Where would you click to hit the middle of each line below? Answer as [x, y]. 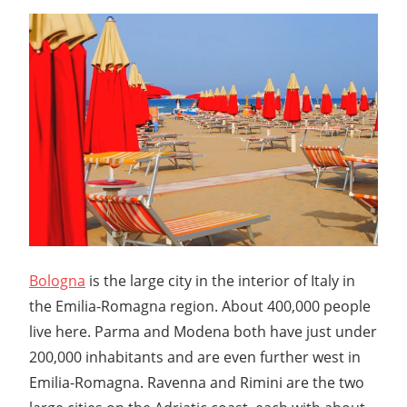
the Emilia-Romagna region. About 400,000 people [200, 306]
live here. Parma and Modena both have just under [203, 331]
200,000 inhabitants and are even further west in [195, 357]
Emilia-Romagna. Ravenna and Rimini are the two [197, 382]
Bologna [57, 280]
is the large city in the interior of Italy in [220, 280]
